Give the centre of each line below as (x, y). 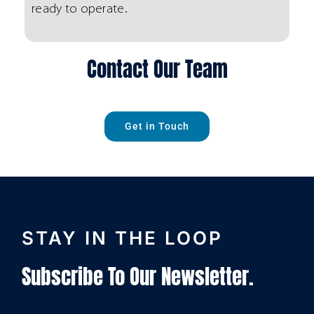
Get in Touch (157, 127)
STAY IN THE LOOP (123, 238)
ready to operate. (80, 9)
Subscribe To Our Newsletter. (138, 277)
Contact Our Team (157, 69)
